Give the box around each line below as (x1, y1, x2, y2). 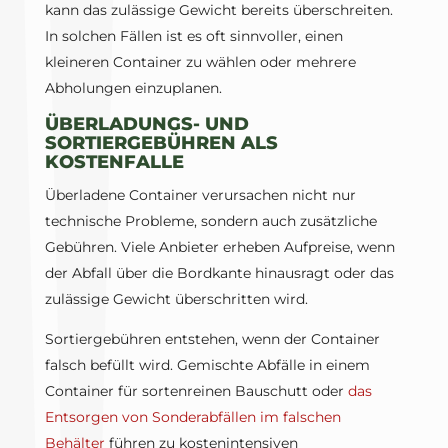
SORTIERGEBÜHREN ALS (44, 132, 278, 155)
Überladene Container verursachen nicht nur (44, 186, 356, 205)
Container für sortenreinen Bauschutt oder (44, 382, 348, 401)
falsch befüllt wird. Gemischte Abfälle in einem (44, 356, 370, 375)
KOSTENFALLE (44, 151, 184, 174)
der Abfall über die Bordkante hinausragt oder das (44, 264, 394, 283)
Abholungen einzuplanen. (44, 79, 222, 98)
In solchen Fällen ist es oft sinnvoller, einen (44, 27, 343, 46)
